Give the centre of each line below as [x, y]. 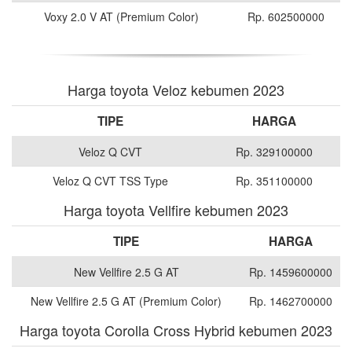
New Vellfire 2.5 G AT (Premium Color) [126, 301]
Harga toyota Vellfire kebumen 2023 [176, 210]
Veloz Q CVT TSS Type [110, 181]
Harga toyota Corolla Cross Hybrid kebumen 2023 [176, 330]
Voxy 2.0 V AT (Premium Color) [121, 17]
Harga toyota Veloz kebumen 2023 [176, 90]
